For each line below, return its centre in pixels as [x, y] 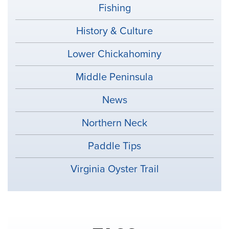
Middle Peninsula [114, 77]
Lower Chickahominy [114, 54]
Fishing [114, 8]
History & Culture [114, 31]
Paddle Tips [114, 146]
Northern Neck [114, 123]
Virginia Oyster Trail [114, 169]
